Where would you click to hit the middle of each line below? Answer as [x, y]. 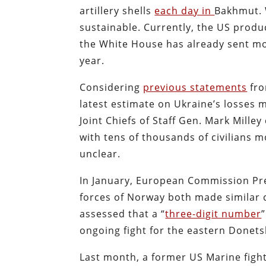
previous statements [195, 87]
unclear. [100, 153]
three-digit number [213, 213]
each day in [185, 10]
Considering [112, 87]
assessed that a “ [123, 213]
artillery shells [117, 10]
